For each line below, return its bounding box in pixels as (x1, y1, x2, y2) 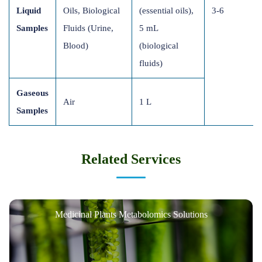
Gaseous (16, 88, 49, 98)
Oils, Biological (63, 6, 120, 16)
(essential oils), (139, 6, 194, 16)
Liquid (16, 6, 41, 16)
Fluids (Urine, (63, 23, 113, 33)
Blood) (63, 41, 88, 51)
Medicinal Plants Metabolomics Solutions (54, 209, 208, 220)
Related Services (81, 151, 181, 167)
